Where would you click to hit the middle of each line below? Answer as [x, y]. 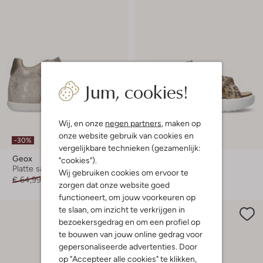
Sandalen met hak [180, 168]
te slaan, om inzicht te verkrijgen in [122, 209]
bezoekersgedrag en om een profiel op [129, 221]
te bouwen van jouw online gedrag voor [131, 234]
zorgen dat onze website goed [114, 184]
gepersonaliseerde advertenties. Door [128, 246]
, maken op [181, 123]
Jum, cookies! [136, 91]
